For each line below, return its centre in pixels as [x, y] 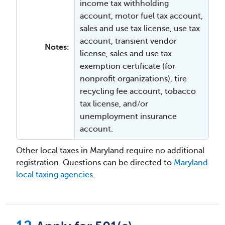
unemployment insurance [128, 116]
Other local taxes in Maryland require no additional [110, 150]
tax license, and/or [114, 104]
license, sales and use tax [126, 53]
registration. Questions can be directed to [95, 162]
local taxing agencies [54, 175]
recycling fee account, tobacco [138, 91]
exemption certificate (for [128, 66]
